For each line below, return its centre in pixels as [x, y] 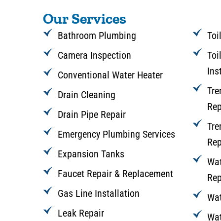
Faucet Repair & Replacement [115, 173]
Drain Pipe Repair [92, 114]
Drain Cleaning [87, 94]
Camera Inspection [94, 55]
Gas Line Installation [99, 193]
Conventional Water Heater [110, 75]
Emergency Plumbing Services [116, 134]
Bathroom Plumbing [97, 35]
